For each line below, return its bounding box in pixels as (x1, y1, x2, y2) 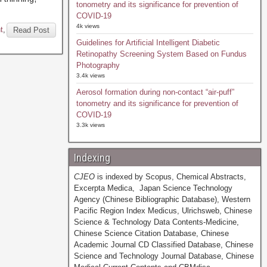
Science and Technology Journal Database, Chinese (73, 252, 254, 260)
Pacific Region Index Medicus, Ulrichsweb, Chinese (73, 206, 252, 215)
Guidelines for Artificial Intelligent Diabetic (76, 38, 220, 47)
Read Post (13, 26, 49, 35)
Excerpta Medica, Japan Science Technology (73, 184, 232, 193)
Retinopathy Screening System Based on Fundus (76, 49, 247, 58)
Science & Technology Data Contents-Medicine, (73, 218, 239, 226)
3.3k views (76, 122, 105, 128)
